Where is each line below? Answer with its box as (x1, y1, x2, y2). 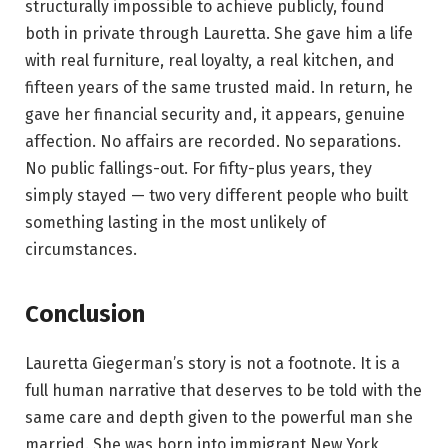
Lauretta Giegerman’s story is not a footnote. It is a (25, 353, 400, 373)
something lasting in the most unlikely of (25, 213, 326, 233)
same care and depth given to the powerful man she (25, 407, 413, 427)
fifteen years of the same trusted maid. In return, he (25, 78, 413, 98)
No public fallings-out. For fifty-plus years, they (25, 159, 372, 179)
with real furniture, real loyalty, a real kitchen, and (25, 51, 395, 71)
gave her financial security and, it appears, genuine (25, 105, 405, 125)
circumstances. (25, 240, 137, 260)
